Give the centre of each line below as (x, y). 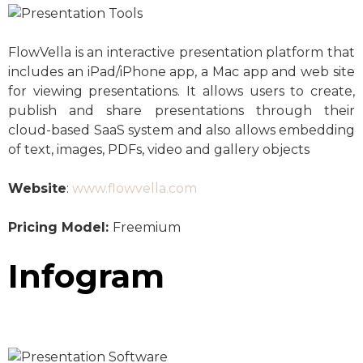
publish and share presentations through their (181, 110)
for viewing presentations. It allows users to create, (181, 91)
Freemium (147, 227)
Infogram (86, 275)
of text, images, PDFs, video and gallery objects (159, 149)
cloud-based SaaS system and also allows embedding (181, 130)
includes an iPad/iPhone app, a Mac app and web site (181, 71)
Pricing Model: (60, 227)
